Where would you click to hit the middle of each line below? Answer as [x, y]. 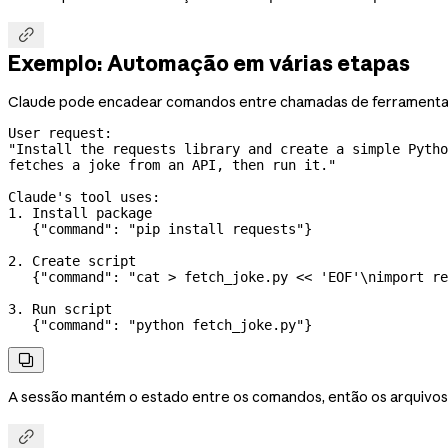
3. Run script [60, 309]
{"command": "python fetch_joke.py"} [160, 325]
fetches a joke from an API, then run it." [172, 165]
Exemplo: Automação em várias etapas [209, 62]
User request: [60, 133]
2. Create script [72, 261]
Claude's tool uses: [84, 197]
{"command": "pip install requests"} [160, 229]
